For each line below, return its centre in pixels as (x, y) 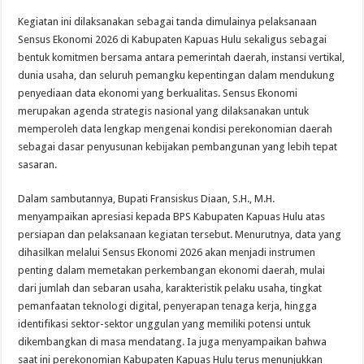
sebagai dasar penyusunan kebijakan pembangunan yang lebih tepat (178, 147)
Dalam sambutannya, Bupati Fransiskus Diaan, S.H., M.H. (147, 199)
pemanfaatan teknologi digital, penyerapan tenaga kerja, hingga (168, 306)
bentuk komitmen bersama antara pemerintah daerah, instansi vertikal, (182, 58)
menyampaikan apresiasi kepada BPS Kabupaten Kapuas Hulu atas (172, 217)
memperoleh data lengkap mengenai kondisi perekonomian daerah (175, 129)
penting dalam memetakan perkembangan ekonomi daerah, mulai (172, 271)
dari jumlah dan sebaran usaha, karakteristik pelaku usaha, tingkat (170, 288)
